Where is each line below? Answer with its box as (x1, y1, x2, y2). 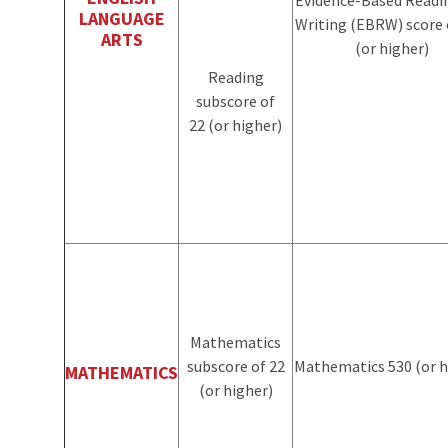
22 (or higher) (189, 114, 282, 135)
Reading (207, 66, 264, 87)
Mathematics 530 (294, 355, 415, 376)
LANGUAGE (78, 6, 165, 30)
